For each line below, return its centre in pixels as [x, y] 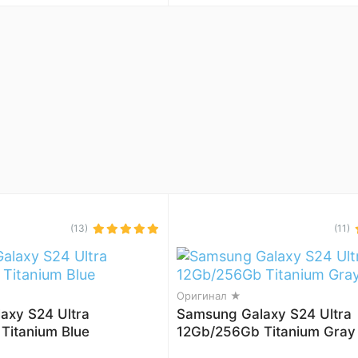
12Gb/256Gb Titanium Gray [266, 332]
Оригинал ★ [209, 296]
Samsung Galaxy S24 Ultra [264, 314]
